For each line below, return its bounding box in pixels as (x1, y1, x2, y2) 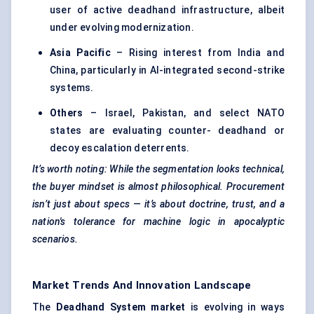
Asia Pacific (50, 47, 111, 59)
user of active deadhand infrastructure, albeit (50, 4, 285, 16)
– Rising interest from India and (110, 47, 285, 59)
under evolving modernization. (50, 22, 194, 34)
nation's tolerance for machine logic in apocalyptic (32, 216, 285, 228)
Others (50, 107, 83, 119)
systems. (50, 82, 94, 94)
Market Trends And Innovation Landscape (32, 279, 252, 292)
